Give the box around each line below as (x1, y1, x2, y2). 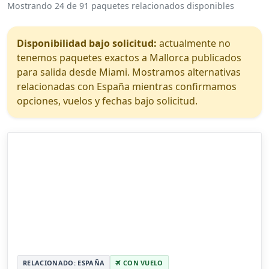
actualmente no (157, 37, 231, 50)
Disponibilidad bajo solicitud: (17, 37, 157, 50)
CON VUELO (121, 258, 163, 268)
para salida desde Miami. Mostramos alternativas (17, 65, 241, 79)
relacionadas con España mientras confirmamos (17, 80, 237, 94)
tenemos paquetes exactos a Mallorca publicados (17, 51, 241, 65)
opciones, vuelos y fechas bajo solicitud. (17, 94, 198, 108)
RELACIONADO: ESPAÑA (23, 258, 105, 268)
